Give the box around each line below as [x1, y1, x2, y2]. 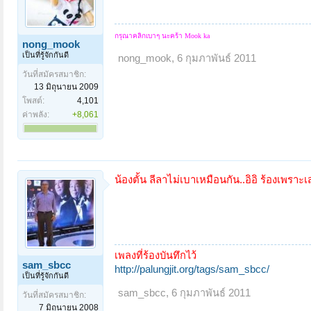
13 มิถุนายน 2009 [34, 81, 99, 92]
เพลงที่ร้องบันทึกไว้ [115, 250, 196, 262]
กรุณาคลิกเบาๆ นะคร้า [115, 31, 185, 40]
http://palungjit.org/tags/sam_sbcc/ [115, 264, 269, 276]
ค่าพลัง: [22, 109, 49, 119]
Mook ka [185, 31, 210, 40]
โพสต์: [22, 95, 44, 106]
